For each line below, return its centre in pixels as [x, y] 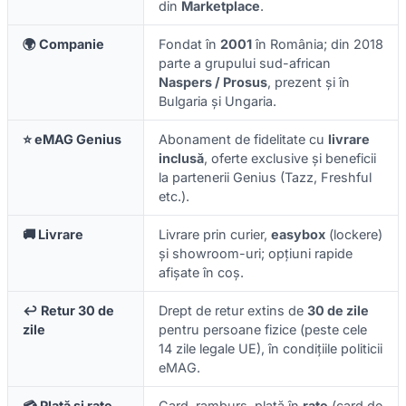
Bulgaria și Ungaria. [217, 101]
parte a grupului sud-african [245, 63]
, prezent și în [309, 82]
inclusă [181, 159]
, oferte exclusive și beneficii [290, 159]
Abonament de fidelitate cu [243, 140]
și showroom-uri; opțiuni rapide [256, 254]
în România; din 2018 [318, 44]
